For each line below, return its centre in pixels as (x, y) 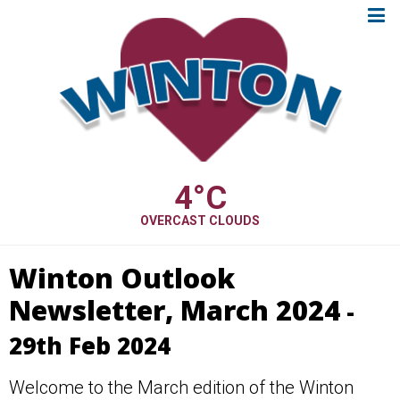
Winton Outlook (122, 278)
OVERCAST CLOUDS (200, 220)
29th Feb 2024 (90, 346)
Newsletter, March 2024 (175, 310)
